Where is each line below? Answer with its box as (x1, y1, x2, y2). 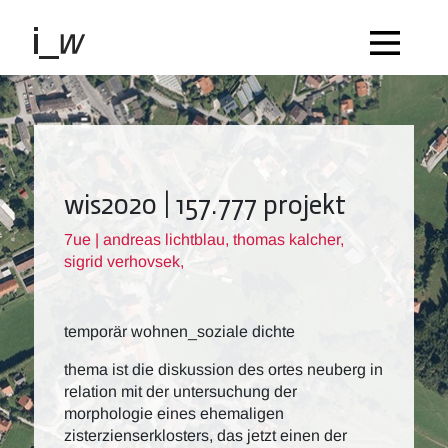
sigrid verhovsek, (64, 253, 184, 270)
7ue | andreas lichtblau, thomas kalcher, (64, 231, 344, 248)
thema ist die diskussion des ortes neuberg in (64, 361, 383, 378)
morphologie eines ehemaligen (64, 405, 284, 422)
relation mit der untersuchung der (64, 383, 297, 400)
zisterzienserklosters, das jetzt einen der (64, 427, 347, 444)
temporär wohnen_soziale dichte (64, 323, 295, 340)
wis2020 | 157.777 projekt (64, 184, 346, 222)
